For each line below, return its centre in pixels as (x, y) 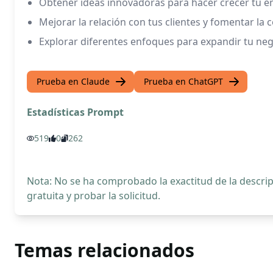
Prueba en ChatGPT (183, 81)
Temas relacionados (105, 250)
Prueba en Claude (73, 81)
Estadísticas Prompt (75, 112)
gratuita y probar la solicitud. (94, 196)
